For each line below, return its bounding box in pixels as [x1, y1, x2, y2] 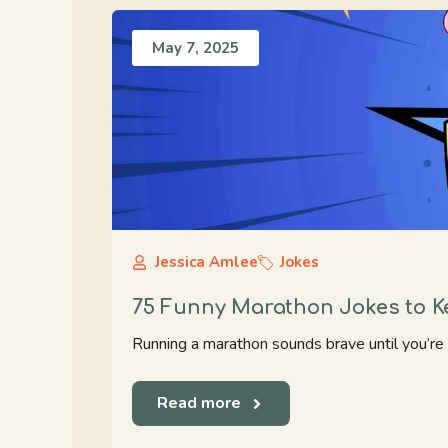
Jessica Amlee [154, 252, 258, 272]
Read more [157, 392, 241, 414]
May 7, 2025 [152, 38, 239, 58]
